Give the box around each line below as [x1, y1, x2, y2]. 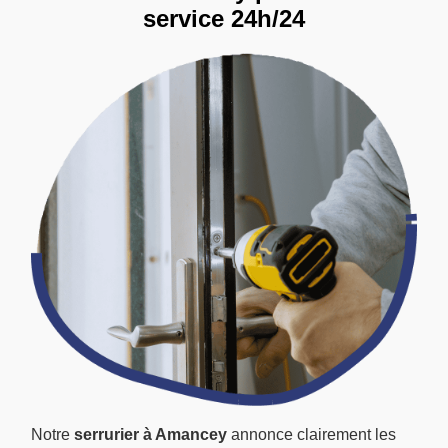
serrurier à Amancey [74, 426, 227, 444]
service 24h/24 [143, 4, 305, 32]
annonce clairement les [227, 426, 396, 444]
